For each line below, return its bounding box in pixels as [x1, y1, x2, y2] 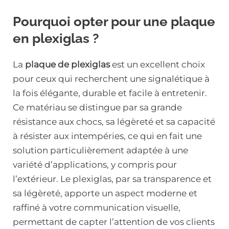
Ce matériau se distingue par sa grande [13, 102, 182, 112]
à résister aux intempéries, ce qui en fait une [13, 131, 202, 141]
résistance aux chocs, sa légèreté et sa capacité [13, 117, 215, 127]
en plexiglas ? [13, 31, 99, 46]
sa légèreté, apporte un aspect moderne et [13, 188, 197, 198]
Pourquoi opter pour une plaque [13, 14, 215, 29]
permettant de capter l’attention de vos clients [13, 217, 215, 227]
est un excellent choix [110, 59, 205, 70]
